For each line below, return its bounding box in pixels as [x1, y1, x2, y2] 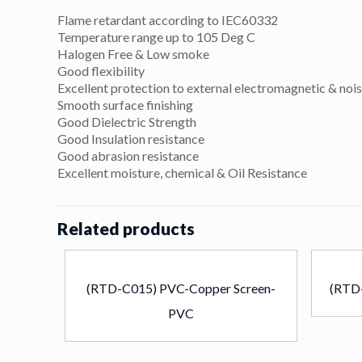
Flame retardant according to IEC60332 [57, 12, 279, 27]
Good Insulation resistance [57, 131, 205, 146]
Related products [57, 218, 196, 238]
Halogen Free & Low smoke [57, 46, 210, 61]
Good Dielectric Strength [57, 114, 197, 129]
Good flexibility [57, 63, 145, 78]
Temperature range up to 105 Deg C [57, 29, 256, 44]
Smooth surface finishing [57, 97, 194, 112]
